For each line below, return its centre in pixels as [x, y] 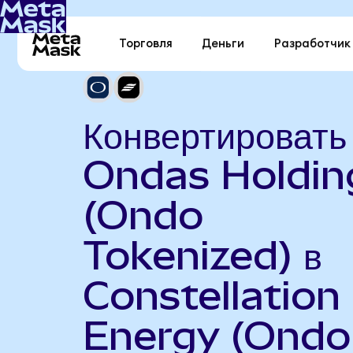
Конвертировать [214, 134]
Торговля [146, 44]
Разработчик [312, 44]
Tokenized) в [202, 255]
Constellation [211, 295]
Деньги [223, 44]
